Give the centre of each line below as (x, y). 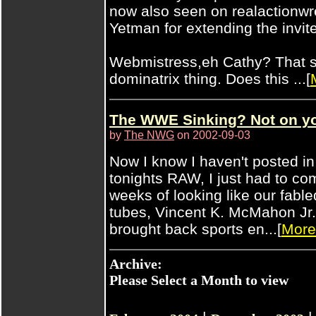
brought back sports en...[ (195, 229)
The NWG (149, 135)
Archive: (136, 264)
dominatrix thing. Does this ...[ (210, 79)
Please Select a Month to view (199, 280)
